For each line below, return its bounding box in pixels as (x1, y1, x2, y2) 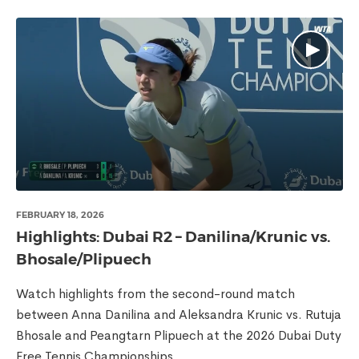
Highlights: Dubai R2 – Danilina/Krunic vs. (16, 228, 330, 246)
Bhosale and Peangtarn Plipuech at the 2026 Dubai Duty (16, 327, 341, 344)
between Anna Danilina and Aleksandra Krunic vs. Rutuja (16, 306, 341, 323)
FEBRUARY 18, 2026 (16, 209, 104, 220)
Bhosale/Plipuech (16, 250, 151, 268)
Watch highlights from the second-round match (16, 285, 295, 302)
